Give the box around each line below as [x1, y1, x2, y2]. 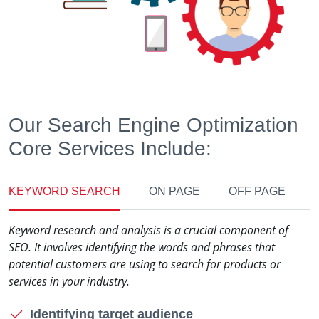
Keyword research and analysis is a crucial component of [9, 221, 288, 238]
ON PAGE [149, 184, 200, 197]
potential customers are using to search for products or [9, 256, 281, 272]
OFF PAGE [229, 184, 286, 197]
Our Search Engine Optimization [9, 113, 298, 136]
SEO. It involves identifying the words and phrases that [9, 239, 275, 255]
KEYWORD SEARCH [9, 184, 120, 197]
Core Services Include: [9, 137, 211, 159]
